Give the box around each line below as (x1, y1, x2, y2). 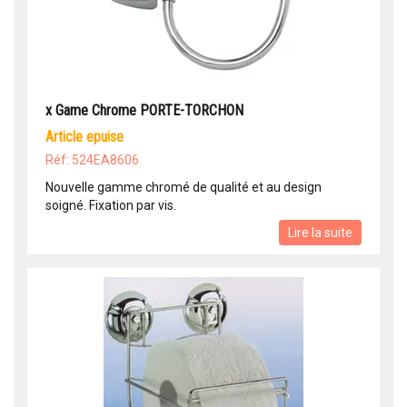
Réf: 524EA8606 (45, 153, 139, 168)
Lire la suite (288, 225, 352, 241)
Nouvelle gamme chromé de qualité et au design (45, 180, 322, 195)
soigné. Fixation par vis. (45, 198, 176, 213)
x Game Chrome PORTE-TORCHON (45, 102, 243, 120)
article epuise (54, 128, 124, 146)
